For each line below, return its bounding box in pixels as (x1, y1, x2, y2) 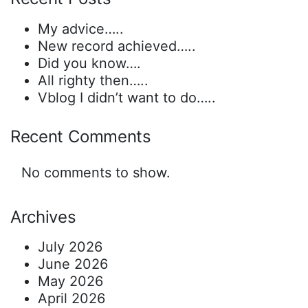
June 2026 (38, 256, 108, 273)
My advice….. (38, 20, 124, 37)
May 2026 (38, 273, 103, 290)
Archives (10, 206, 76, 227)
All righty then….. (38, 71, 148, 89)
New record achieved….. (38, 37, 196, 54)
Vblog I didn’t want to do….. (38, 89, 216, 106)
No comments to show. (21, 164, 170, 181)
